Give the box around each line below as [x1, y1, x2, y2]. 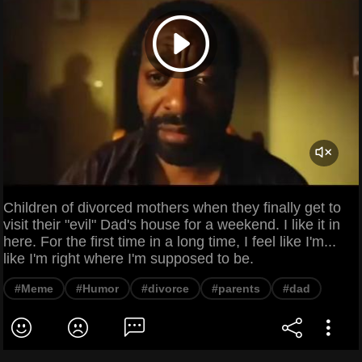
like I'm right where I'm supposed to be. [3, 250, 254, 267]
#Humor [76, 281, 119, 295]
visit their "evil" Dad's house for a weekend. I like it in [3, 216, 340, 233]
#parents [212, 281, 260, 295]
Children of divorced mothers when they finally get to [3, 199, 341, 216]
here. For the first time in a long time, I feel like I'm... [3, 233, 336, 250]
